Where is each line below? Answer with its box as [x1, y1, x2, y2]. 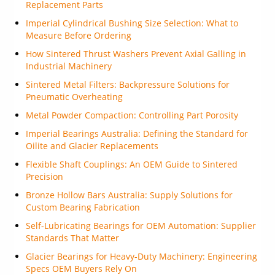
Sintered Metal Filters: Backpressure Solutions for [26, 79, 230, 90]
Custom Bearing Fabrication [26, 201, 141, 213]
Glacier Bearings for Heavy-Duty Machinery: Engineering [26, 250, 258, 262]
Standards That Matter [26, 232, 120, 244]
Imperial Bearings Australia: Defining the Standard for [26, 128, 249, 139]
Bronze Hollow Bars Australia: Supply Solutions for [26, 189, 233, 201]
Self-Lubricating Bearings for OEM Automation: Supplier [26, 220, 257, 231]
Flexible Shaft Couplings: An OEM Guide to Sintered [26, 158, 238, 170]
